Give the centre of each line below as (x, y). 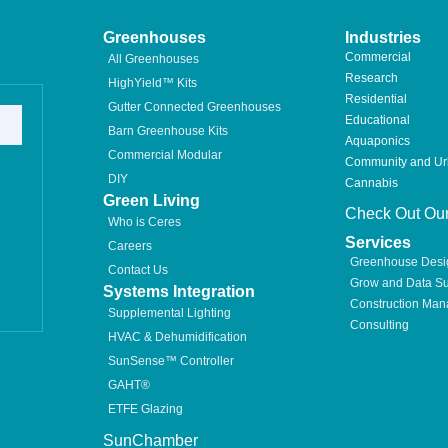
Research (371, 77)
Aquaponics (377, 140)
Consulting (379, 324)
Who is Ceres (145, 221)
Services (377, 242)
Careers (130, 245)
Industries (382, 37)
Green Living (152, 200)
